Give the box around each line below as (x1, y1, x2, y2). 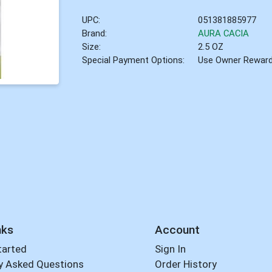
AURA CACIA (198, 27, 250, 39)
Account (154, 222, 200, 237)
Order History (154, 258, 217, 271)
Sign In (154, 243, 186, 256)
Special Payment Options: (82, 54, 185, 66)
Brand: (82, 27, 107, 39)
